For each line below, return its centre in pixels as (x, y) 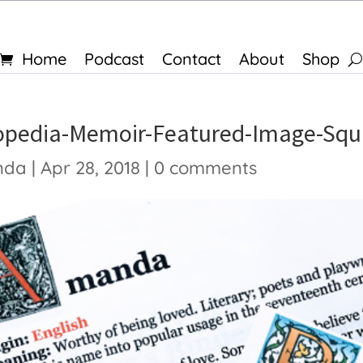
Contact (192, 59)
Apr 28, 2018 (90, 168)
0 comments (205, 168)
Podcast (114, 59)
